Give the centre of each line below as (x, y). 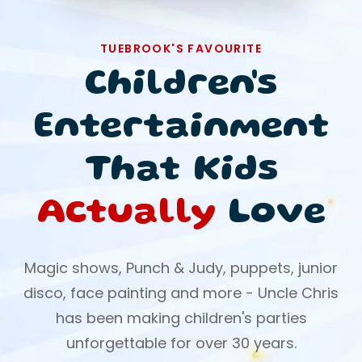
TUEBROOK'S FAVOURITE (181, 48)
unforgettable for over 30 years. (181, 343)
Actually (126, 214)
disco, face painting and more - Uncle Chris (181, 293)
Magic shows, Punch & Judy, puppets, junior (181, 268)
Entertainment (181, 128)
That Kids (181, 171)
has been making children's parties (181, 318)
